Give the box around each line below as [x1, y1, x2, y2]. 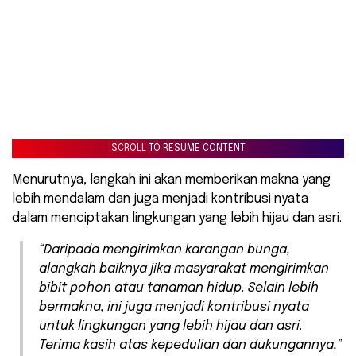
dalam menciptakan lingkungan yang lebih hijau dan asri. [12, 211, 342, 226]
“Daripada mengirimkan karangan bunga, [39, 243, 290, 257]
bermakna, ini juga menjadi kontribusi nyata [39, 300, 309, 315]
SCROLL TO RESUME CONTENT [110, 144, 246, 154]
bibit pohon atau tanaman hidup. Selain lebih [39, 281, 319, 296]
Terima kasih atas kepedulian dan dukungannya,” [39, 339, 342, 353]
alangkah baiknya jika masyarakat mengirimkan [39, 262, 329, 277]
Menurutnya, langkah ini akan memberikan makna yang [12, 173, 331, 188]
